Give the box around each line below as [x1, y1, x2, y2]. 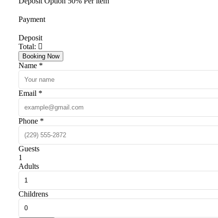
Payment [18, 15, 45, 23]
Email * [18, 89, 42, 97]
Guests [18, 144, 39, 153]
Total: [18, 42, 38, 51]
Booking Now [22, 52, 59, 60]
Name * [18, 61, 43, 70]
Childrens [18, 189, 48, 198]
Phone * [18, 116, 44, 125]
